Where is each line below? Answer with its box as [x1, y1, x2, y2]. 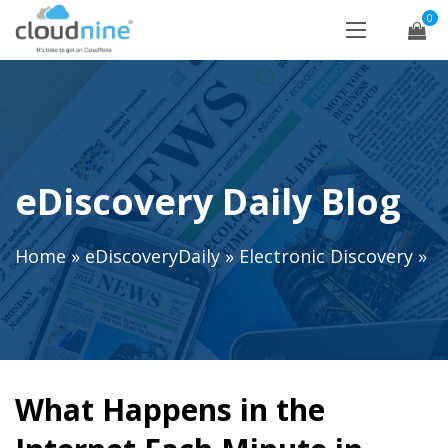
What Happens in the [15, 389, 325, 430]
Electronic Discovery [239, 244, 413, 269]
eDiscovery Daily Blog [15, 177, 401, 226]
